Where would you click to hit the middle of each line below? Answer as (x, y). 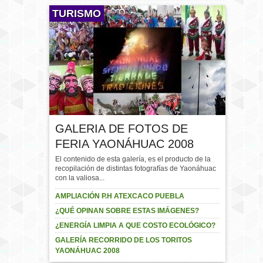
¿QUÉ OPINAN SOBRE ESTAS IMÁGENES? (127, 211)
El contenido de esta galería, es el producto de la (133, 159)
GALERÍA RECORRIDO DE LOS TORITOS (124, 240)
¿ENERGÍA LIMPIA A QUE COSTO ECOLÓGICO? (135, 225)
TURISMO (77, 14)
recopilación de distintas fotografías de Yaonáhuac (136, 168)
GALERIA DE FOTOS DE (122, 129)
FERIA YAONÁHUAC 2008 (124, 144)
